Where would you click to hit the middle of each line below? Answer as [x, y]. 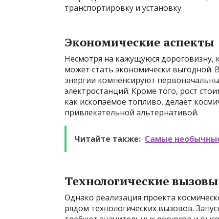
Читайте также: [108, 139]
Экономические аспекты [139, 42]
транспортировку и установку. [124, 8]
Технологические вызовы [141, 181]
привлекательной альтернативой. [131, 112]
